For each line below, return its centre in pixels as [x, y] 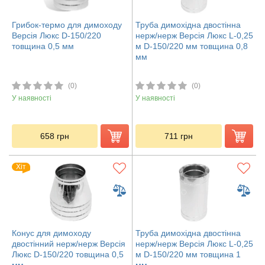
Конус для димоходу [51, 233]
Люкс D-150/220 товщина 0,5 [68, 254]
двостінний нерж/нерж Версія [69, 243]
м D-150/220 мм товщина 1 [188, 254]
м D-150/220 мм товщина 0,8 [192, 46]
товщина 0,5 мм [43, 46]
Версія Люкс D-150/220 [56, 35]
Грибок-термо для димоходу [67, 25]
